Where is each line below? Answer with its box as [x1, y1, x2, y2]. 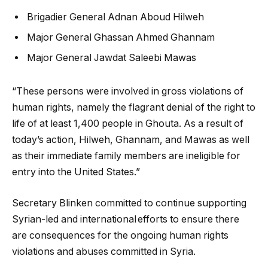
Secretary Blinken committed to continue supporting [12, 197, 246, 209]
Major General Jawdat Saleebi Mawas [27, 52, 196, 64]
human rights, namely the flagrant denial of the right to [12, 101, 255, 113]
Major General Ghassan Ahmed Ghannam [27, 32, 215, 44]
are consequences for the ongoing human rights [12, 229, 229, 241]
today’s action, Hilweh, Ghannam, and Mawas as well [12, 133, 249, 145]
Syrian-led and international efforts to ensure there [12, 213, 239, 225]
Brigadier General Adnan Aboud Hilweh [27, 11, 204, 23]
